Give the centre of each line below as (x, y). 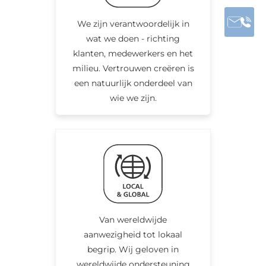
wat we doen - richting (133, 38)
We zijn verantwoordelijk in (133, 23)
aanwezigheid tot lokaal (133, 234)
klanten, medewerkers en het (133, 53)
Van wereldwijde (133, 219)
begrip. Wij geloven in (133, 249)
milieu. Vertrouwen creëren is (133, 68)
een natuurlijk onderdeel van (133, 83)
